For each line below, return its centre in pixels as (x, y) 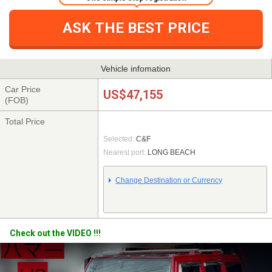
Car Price (23, 90)
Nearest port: (125, 152)
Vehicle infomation (136, 69)
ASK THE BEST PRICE (136, 28)
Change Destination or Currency (169, 180)
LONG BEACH (171, 152)
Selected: (119, 139)
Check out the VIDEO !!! (55, 233)
